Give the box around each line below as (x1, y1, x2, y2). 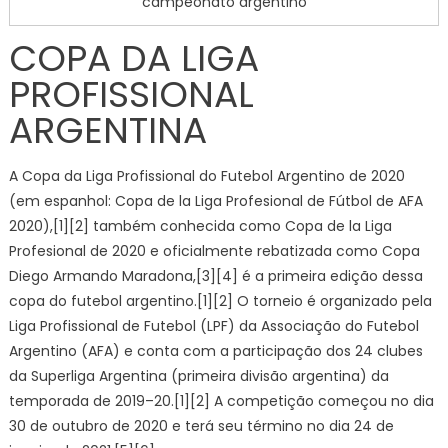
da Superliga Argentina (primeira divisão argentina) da (8, 365, 389, 386)
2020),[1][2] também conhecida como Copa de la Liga (8, 215, 392, 236)
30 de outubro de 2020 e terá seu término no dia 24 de (8, 415, 394, 436)
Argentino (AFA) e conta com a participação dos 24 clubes (8, 340, 423, 361)
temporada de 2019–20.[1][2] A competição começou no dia (8, 390, 434, 411)
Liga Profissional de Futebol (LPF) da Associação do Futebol (8, 315, 419, 336)
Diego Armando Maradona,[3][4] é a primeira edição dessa (8, 265, 423, 286)
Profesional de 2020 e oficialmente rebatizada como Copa (8, 240, 420, 261)
